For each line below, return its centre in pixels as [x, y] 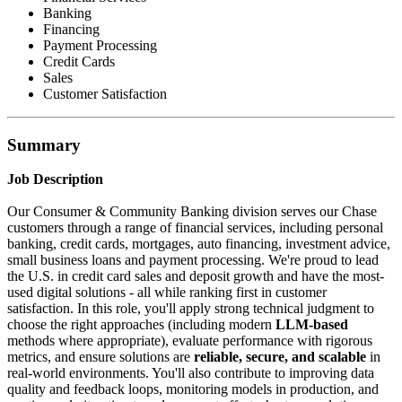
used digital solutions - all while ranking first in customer [167, 293]
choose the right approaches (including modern [141, 325]
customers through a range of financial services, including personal [195, 228]
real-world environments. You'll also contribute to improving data [191, 373]
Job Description [55, 179]
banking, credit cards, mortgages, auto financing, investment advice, [199, 244]
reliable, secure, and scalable [280, 357]
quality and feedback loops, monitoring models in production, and [193, 389]
